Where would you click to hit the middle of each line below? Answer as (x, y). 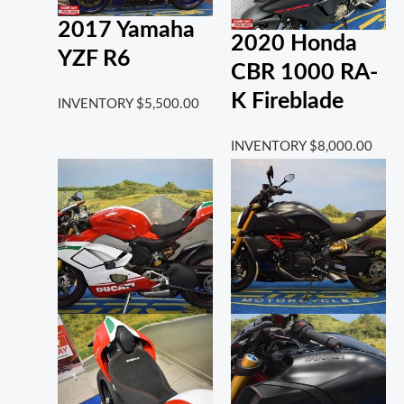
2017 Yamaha (126, 31)
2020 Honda (294, 43)
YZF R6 (94, 60)
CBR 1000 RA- (304, 72)
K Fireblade (287, 101)
